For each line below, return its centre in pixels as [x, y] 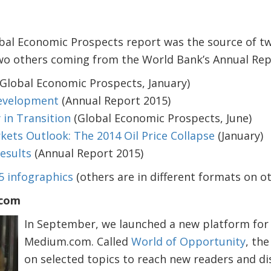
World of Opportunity [188, 241]
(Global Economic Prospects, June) [161, 118]
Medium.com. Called [77, 241]
